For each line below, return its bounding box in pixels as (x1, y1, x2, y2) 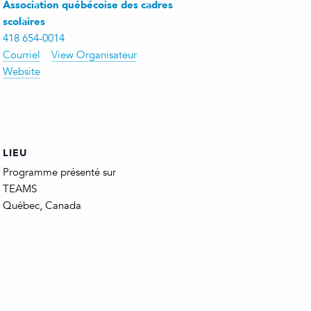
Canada (45, 199, 82, 212)
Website (3, 65, 41, 78)
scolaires (3, 12, 46, 31)
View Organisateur (51, 49, 137, 62)
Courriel (3, 49, 41, 62)
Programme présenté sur (3, 166, 117, 178)
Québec (3, 199, 40, 212)
